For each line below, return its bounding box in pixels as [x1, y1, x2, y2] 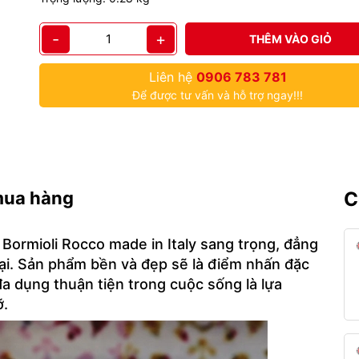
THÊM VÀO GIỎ [249, 32, 332, 46]
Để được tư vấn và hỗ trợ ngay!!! [132, 88, 303, 102]
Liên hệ [148, 69, 196, 85]
